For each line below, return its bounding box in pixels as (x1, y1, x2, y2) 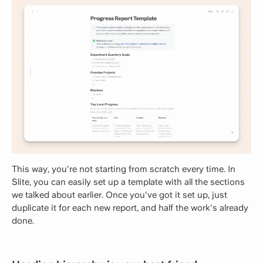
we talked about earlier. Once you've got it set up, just (12, 189, 227, 200)
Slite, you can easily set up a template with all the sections (12, 176, 245, 187)
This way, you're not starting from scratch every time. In (12, 163, 235, 174)
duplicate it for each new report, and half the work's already (12, 202, 248, 213)
